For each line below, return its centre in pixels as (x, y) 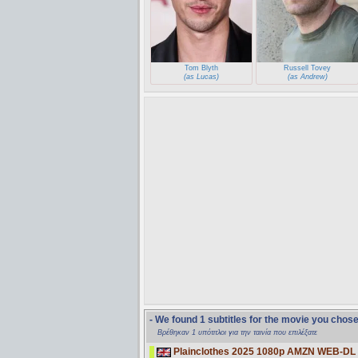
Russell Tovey (308, 68)
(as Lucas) (202, 76)
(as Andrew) (307, 76)
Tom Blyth (202, 68)
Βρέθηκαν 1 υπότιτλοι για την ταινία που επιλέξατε (237, 332)
